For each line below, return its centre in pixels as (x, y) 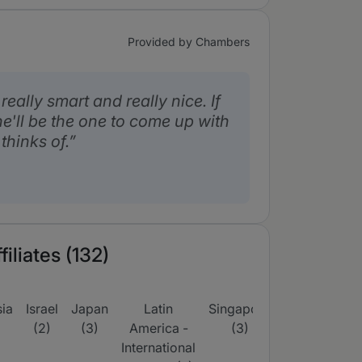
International (158, 347)
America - (158, 328)
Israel (42, 309)
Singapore (240, 309)
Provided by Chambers (189, 41)
